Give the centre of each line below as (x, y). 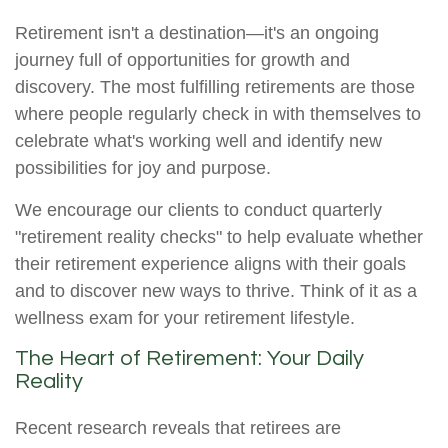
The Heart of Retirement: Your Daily (189, 359)
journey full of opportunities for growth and (182, 60)
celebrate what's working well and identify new (198, 141)
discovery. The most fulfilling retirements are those (215, 87)
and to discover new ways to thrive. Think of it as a (216, 291)
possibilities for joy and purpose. (143, 168)
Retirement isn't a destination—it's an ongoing (197, 33)
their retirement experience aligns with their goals (210, 264)
